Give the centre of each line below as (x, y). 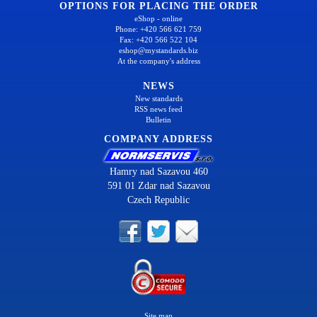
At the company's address (158, 61)
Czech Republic (158, 200)
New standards (158, 99)
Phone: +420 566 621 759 (158, 29)
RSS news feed (158, 109)
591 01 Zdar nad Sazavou (158, 186)
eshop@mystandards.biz (158, 51)
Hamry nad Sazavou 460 (158, 172)
